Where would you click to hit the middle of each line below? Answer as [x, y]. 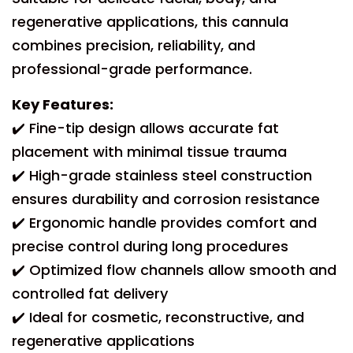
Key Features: [63, 104]
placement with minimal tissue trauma [149, 152]
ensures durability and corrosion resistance [166, 199]
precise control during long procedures [150, 246]
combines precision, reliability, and [134, 45]
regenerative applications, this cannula [150, 22]
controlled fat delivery [90, 294]
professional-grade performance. [132, 69]
